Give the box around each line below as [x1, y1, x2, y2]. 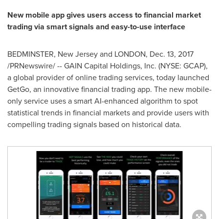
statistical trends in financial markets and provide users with [7, 107, 209, 118]
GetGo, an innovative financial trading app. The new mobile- [7, 84, 212, 95]
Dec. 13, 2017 [150, 48, 194, 60]
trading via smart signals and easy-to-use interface [7, 21, 185, 32]
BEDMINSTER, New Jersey [7, 48, 98, 60]
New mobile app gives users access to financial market [7, 9, 201, 21]
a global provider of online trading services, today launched [7, 72, 209, 83]
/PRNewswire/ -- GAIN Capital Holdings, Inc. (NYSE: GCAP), [7, 60, 208, 71]
